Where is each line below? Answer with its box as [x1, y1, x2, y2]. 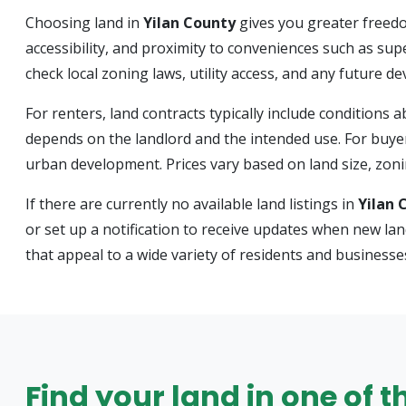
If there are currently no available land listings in [25, 194, 358, 214]
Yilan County [143, 13, 236, 33]
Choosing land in [25, 13, 143, 33]
